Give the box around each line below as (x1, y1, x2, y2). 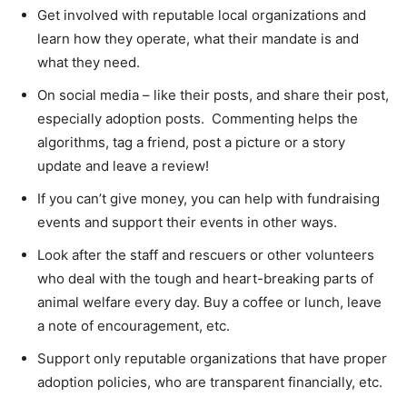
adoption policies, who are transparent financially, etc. (37, 372, 382, 391)
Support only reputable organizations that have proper (37, 349, 387, 367)
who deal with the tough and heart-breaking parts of (37, 269, 373, 287)
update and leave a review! (37, 156, 209, 174)
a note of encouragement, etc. (37, 316, 230, 334)
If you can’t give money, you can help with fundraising (37, 189, 380, 207)
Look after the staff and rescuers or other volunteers (37, 245, 374, 263)
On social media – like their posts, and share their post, (37, 85, 389, 104)
